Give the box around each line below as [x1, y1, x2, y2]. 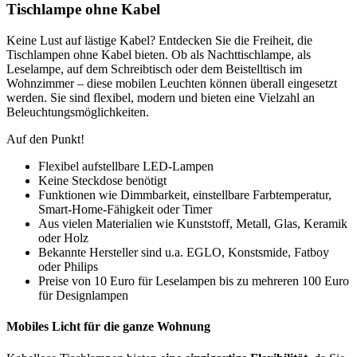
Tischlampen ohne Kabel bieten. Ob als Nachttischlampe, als [6, 48, 311, 62]
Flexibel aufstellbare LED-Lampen [38, 159, 214, 174]
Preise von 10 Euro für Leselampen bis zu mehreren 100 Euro [38, 274, 349, 288]
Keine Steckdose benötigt [38, 174, 167, 188]
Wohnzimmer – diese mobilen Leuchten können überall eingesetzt [6, 76, 337, 91]
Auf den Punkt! [6, 132, 84, 147]
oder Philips [38, 260, 98, 274]
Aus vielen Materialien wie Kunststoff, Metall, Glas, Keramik [38, 217, 347, 231]
